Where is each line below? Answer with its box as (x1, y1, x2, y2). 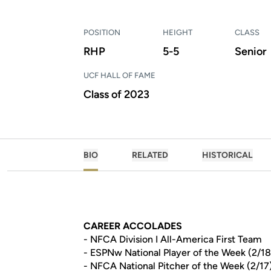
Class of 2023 (83, 88, 149, 101)
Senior (235, 45, 267, 58)
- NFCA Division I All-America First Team (83, 233, 262, 245)
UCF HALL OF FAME (83, 71, 155, 80)
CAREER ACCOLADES (83, 220, 182, 232)
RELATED (132, 150, 168, 160)
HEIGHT (163, 28, 192, 37)
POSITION (83, 28, 120, 37)
